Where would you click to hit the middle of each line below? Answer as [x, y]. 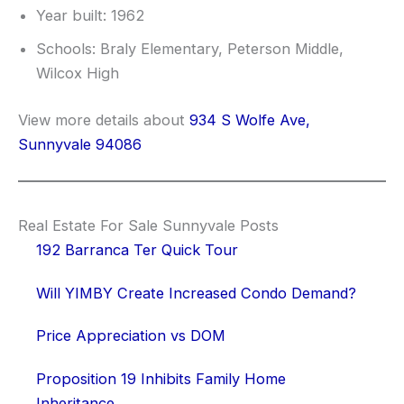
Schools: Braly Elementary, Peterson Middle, [190, 49]
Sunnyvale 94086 [80, 144]
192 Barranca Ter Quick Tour [137, 250]
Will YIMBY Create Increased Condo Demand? [196, 293]
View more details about [104, 119]
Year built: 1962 [90, 16]
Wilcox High [78, 73]
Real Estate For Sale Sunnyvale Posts [148, 226]
